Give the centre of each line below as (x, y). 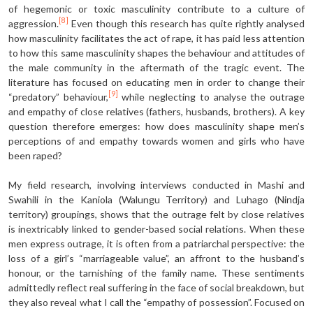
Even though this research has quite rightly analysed (187, 23)
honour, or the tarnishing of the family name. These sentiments (156, 272)
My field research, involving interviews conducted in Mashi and (156, 184)
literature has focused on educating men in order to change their (156, 82)
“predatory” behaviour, (58, 96)
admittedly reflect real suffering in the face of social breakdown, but (156, 287)
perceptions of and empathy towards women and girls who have (156, 140)
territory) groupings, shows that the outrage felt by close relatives (156, 214)
